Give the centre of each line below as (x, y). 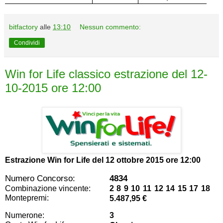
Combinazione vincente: (48, 188)
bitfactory (23, 27)
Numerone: (25, 215)
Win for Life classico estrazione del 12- (106, 74)
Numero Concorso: (40, 178)
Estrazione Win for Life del (55, 160)
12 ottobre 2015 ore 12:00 (153, 160)
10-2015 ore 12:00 (53, 88)
